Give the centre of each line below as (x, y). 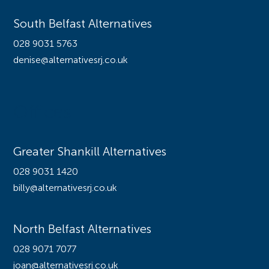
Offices (42, 114)
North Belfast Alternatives (83, 230)
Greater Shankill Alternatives (90, 153)
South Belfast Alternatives (83, 25)
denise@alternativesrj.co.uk (71, 61)
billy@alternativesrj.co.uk (65, 189)
